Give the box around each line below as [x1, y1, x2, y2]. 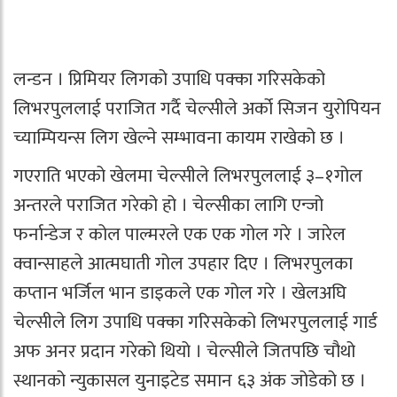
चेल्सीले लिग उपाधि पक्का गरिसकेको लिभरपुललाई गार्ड [13, 307, 378, 338]
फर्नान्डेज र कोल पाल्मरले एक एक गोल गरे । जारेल [13, 219, 346, 250]
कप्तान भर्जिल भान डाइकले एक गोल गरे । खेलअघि [13, 277, 346, 308]
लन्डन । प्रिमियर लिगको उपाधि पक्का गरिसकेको [13, 64, 325, 95]
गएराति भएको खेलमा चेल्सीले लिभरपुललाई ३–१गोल [13, 160, 362, 191]
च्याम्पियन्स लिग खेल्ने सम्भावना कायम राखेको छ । [13, 122, 345, 153]
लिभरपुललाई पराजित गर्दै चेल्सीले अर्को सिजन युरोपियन [13, 93, 381, 124]
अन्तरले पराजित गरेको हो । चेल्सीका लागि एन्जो [13, 190, 323, 221]
